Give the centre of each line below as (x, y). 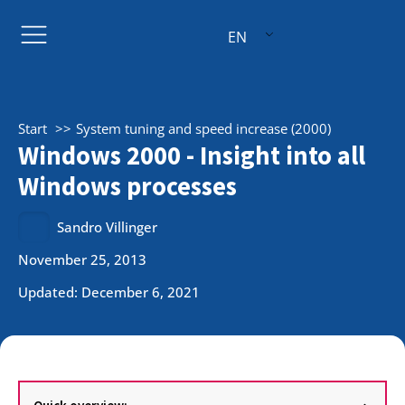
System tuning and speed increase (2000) (203, 128)
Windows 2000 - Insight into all (192, 155)
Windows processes (127, 186)
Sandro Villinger (108, 227)
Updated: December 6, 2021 (109, 292)
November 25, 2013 (82, 259)
